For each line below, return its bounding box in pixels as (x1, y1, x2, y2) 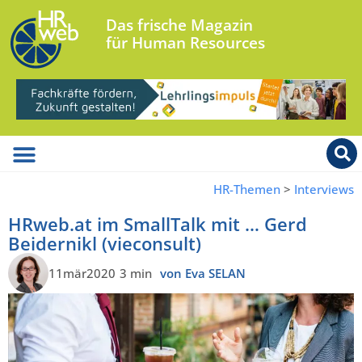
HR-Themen (213, 181, 280, 198)
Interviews (294, 181, 354, 198)
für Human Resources (106, 32, 266, 53)
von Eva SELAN (160, 264, 246, 281)
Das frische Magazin (106, 15, 254, 36)
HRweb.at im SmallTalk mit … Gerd (8, 212, 307, 237)
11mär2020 (48, 264, 116, 281)
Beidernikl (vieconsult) (8, 231, 201, 256)
